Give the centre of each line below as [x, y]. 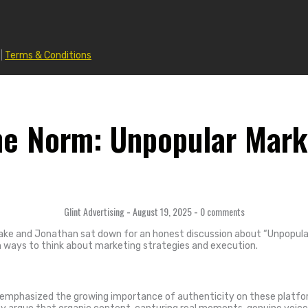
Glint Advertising [95, 211]
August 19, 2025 [162, 211]
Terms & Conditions [48, 55]
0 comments [221, 211]
